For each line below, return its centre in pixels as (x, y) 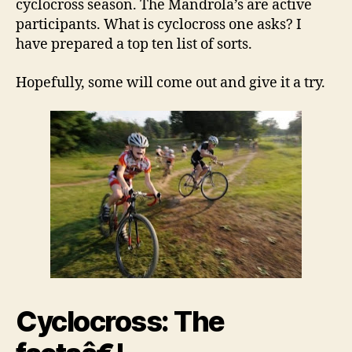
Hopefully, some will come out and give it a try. (170, 82)
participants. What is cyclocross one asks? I (159, 25)
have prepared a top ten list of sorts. (134, 44)
